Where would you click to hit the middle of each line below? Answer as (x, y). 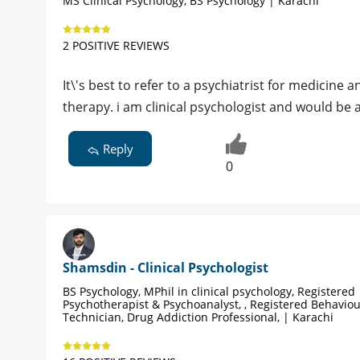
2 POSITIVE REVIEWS (116, 45)
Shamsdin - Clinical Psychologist (166, 267)
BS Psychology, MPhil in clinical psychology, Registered (209, 291)
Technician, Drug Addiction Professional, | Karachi (198, 317)
